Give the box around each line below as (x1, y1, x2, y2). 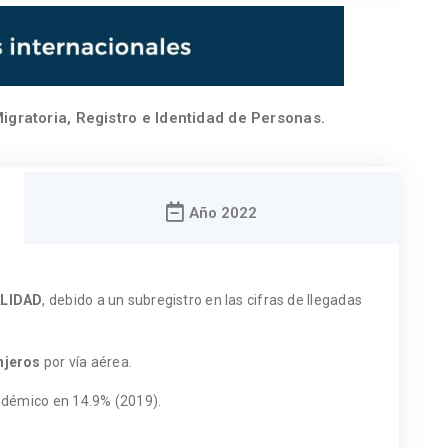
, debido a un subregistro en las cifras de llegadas (42, 291, 362, 308)
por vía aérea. (40, 353, 133, 370)
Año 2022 (189, 203, 257, 222)
